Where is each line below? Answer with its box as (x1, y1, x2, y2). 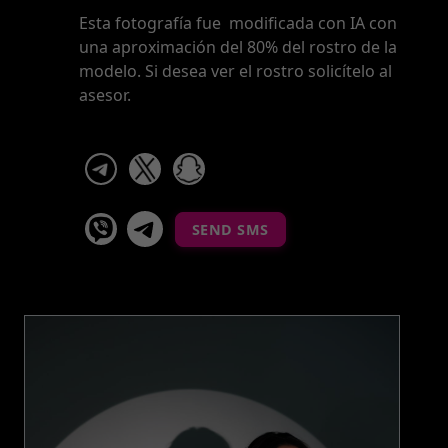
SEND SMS (191, 219, 269, 239)
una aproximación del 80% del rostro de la (78, 36, 397, 58)
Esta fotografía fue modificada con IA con (78, 12, 397, 34)
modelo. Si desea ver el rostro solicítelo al (78, 60, 392, 82)
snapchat (209, 147, 280, 169)
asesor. (78, 84, 131, 106)
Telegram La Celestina (165, 207, 331, 229)
